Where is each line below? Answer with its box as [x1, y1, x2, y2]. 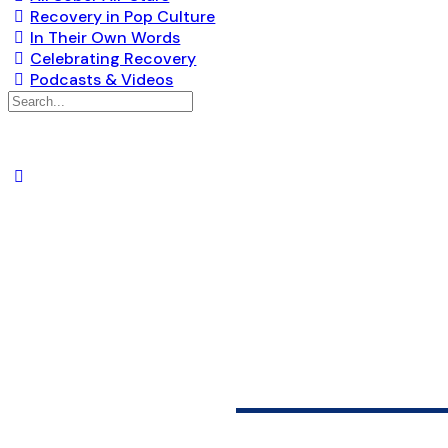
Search [7, 89, 61, 110]
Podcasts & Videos [30, 69, 174, 90]
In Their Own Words [30, 27, 181, 48]
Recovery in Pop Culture [30, 6, 216, 27]
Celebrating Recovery [30, 48, 197, 69]
